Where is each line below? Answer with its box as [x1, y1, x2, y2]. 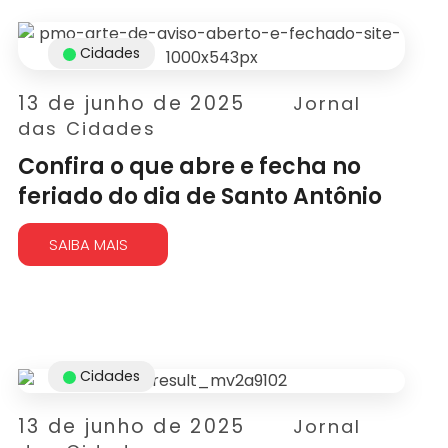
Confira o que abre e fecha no [18, 151, 362, 182]
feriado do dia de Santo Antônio [18, 181, 383, 212]
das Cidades [18, 116, 156, 141]
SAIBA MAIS [49, 234, 129, 255]
